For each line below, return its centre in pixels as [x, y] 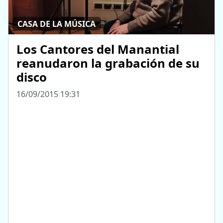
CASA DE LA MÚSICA [57, 24]
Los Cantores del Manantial [98, 49]
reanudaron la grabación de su [108, 63]
